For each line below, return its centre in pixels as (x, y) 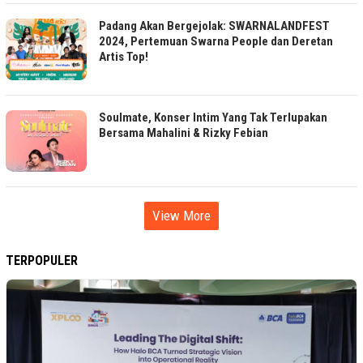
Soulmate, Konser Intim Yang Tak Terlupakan (213, 118)
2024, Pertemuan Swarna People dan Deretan (216, 42)
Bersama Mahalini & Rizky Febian (184, 133)
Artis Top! (124, 57)
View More (181, 216)
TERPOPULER (42, 261)
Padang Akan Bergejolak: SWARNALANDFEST (214, 26)
